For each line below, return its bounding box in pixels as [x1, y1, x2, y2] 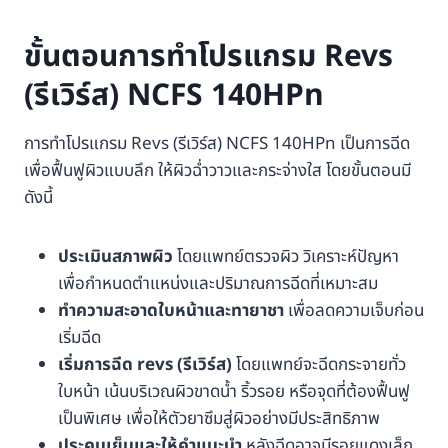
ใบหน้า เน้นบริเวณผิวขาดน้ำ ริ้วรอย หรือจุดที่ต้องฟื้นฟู [58, 379, 410, 406]
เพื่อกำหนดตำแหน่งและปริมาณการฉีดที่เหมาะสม [58, 271, 378, 298]
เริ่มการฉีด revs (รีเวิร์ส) [58, 352, 232, 379]
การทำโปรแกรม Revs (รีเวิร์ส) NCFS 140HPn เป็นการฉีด [24, 131, 410, 158]
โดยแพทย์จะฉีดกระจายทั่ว [232, 352, 406, 379]
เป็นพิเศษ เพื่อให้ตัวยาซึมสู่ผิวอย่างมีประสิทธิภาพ [58, 406, 380, 433]
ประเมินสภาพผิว [58, 244, 173, 271]
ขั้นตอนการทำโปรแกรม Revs [24, 34, 393, 81]
